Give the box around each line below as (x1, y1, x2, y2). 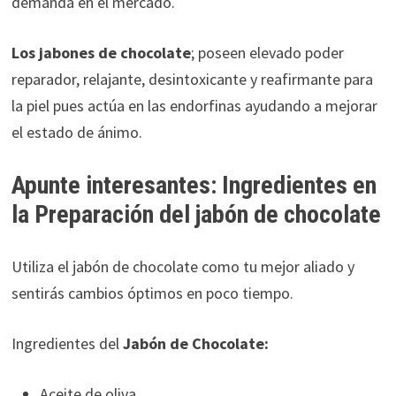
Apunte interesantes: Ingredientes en (11, 170, 377, 200)
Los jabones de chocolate (11, 42, 191, 63)
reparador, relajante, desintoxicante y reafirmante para (11, 68, 373, 89)
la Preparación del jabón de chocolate (11, 199, 381, 229)
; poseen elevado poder (190, 42, 344, 63)
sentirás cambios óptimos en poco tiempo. (11, 282, 293, 303)
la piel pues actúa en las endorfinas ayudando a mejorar (11, 95, 377, 116)
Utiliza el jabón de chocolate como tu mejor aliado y (11, 255, 354, 277)
